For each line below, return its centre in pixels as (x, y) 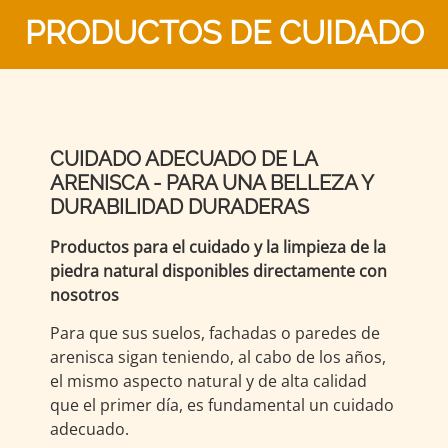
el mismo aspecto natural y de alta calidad (208, 381)
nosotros (84, 295)
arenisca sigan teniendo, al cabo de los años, (218, 357)
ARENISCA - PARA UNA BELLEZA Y (211, 183)
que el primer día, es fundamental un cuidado (222, 405)
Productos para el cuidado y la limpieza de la (218, 247)
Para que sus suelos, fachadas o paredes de (215, 333)
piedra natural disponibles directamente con (218, 271)
